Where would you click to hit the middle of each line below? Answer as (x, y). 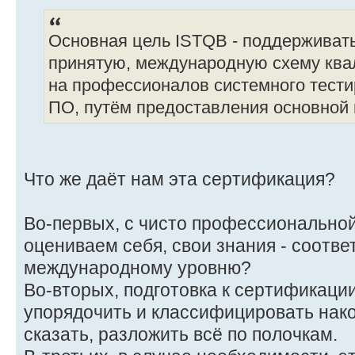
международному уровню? (137, 267)
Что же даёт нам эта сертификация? (179, 179)
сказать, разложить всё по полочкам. (181, 334)
